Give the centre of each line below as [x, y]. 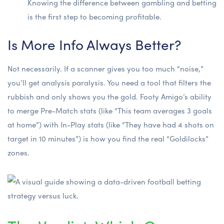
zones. [18, 152]
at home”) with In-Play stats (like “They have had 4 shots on [111, 124]
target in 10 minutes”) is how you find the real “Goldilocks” [108, 138]
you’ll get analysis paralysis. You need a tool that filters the [109, 82]
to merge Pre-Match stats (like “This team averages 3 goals [110, 110]
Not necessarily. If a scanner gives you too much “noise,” [105, 68]
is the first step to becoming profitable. [94, 16]
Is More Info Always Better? [94, 44]
